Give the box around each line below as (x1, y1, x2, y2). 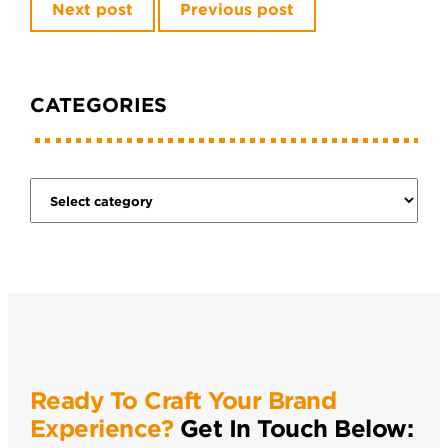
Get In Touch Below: (173, 413, 414, 445)
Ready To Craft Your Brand (29, 385, 337, 417)
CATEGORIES (29, 92, 168, 118)
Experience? (29, 413, 174, 445)
